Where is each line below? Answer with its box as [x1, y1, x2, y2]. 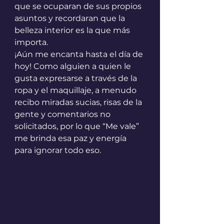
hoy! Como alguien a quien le [14, 61, 133, 71]
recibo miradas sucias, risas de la [14, 97, 144, 107]
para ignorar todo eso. [14, 145, 101, 155]
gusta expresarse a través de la [14, 73, 139, 83]
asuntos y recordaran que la [14, 13, 127, 23]
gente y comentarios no [14, 109, 112, 119]
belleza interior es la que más [14, 25, 132, 35]
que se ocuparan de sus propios [14, 1, 143, 11]
